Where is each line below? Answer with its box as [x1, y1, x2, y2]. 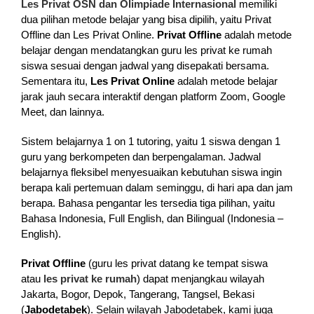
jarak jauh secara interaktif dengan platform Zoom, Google [20, 90, 285, 102]
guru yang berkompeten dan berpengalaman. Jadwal [20, 150, 261, 163]
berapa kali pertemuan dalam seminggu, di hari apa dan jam [20, 181, 293, 193]
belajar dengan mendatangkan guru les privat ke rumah [20, 43, 272, 56]
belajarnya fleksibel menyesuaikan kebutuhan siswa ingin [20, 165, 282, 178]
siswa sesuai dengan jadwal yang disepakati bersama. [20, 59, 269, 71]
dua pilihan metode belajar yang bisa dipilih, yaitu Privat [20, 13, 271, 25]
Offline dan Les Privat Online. [20, 28, 157, 41]
